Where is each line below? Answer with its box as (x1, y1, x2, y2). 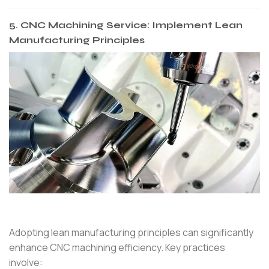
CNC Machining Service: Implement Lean (20, 19, 243, 31)
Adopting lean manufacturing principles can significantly (9, 225, 253, 239)
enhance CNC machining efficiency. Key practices (9, 240, 225, 254)
